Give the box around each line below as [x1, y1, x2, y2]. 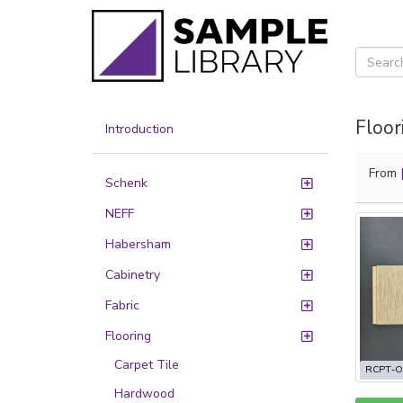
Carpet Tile [114, 356, 179, 373]
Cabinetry [105, 266, 160, 283]
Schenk [105, 175, 148, 192]
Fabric [105, 297, 139, 314]
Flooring [105, 327, 151, 345]
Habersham [105, 236, 171, 253]
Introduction [105, 121, 174, 138]
